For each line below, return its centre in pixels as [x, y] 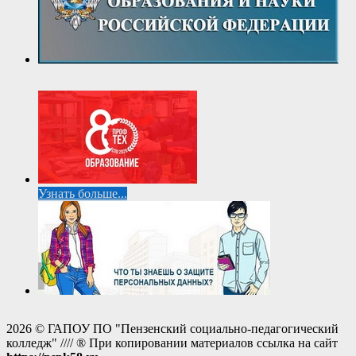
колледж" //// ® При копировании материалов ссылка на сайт [172, 343]
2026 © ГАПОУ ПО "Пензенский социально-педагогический [172, 329]
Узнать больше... [83, 194]
